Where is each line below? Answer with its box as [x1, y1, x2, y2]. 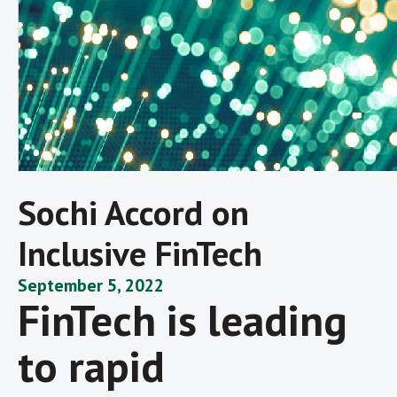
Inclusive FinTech [18, 230, 262, 276]
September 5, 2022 [18, 273, 164, 297]
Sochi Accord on [18, 189, 249, 235]
